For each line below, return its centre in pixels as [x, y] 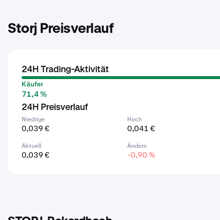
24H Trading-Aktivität [65, 70]
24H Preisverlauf [55, 108]
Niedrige [33, 119]
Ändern [137, 146]
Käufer [32, 84]
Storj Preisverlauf [61, 29]
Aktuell [31, 146]
